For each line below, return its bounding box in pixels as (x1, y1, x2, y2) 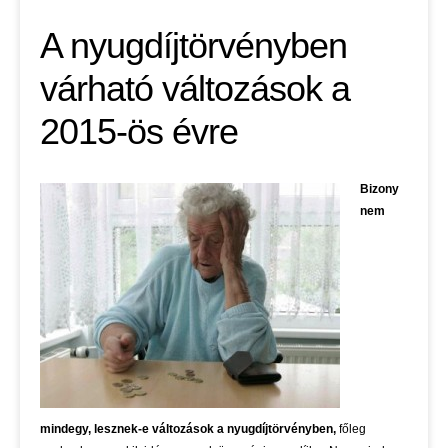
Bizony (360, 182, 399, 197)
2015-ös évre (40, 111, 238, 153)
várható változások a (40, 68, 350, 110)
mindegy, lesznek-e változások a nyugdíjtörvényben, (40, 422, 336, 437)
